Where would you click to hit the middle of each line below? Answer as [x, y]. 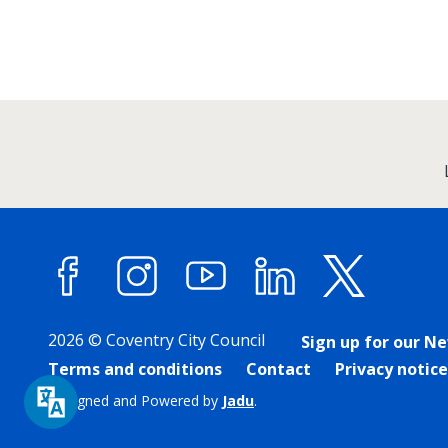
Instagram [211, 316]
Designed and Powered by [135, 401]
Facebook [138, 316]
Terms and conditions [135, 369]
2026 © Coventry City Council [156, 340]
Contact [278, 369]
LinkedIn [340, 316]
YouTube [272, 316]
